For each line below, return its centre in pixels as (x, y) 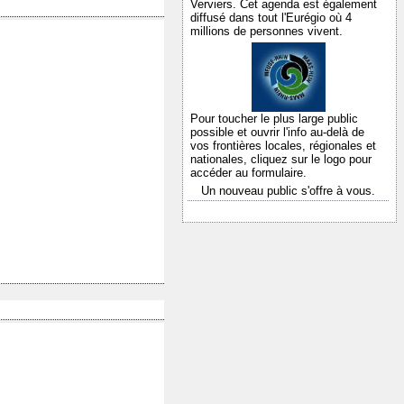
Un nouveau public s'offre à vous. (288, 191)
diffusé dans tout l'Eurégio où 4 (271, 18)
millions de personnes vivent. (266, 32)
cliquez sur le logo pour (311, 160)
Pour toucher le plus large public (274, 119)
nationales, (220, 160)
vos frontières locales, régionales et (283, 146)
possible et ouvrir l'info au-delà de (277, 133)
